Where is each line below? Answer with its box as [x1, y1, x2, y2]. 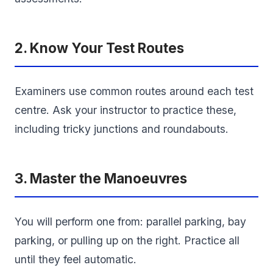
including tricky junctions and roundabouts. [15, 122, 229, 136]
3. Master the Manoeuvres [15, 170, 187, 187]
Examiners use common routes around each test [15, 85, 253, 98]
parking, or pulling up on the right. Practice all [15, 234, 239, 247]
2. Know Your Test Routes [15, 40, 184, 57]
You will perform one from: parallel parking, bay [15, 215, 246, 229]
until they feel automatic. [15, 253, 136, 266]
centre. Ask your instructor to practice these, [15, 104, 236, 117]
